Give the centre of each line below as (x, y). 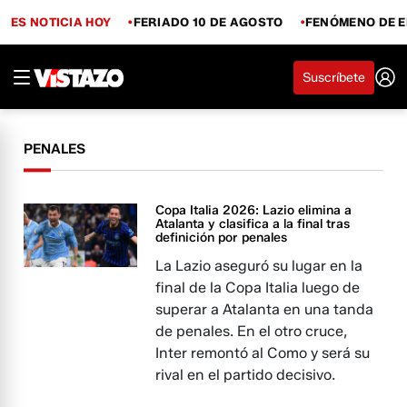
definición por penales (222, 238)
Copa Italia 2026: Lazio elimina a (254, 210)
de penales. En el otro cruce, (252, 331)
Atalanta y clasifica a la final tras (253, 224)
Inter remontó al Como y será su (263, 353)
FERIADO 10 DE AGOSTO (208, 21)
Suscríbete (334, 77)
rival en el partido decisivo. (246, 375)
